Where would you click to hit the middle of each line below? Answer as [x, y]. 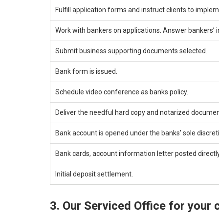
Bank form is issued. [86, 71]
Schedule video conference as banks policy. [122, 92]
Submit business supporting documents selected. [131, 51]
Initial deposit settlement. [94, 174]
